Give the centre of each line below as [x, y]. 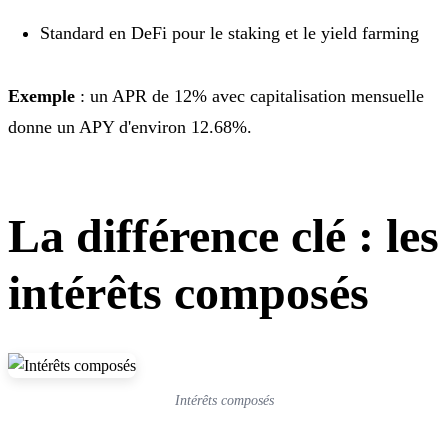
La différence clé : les [223, 235]
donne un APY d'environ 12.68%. [130, 126]
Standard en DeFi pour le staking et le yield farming [229, 32]
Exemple [41, 95]
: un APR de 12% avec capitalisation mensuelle [249, 95]
